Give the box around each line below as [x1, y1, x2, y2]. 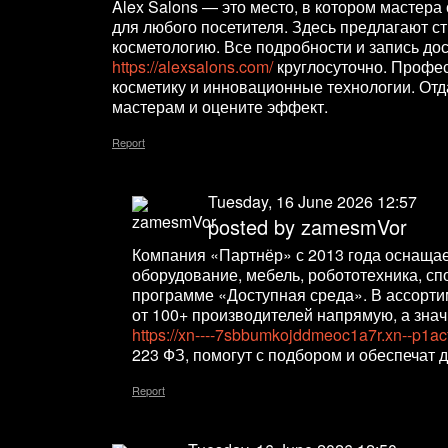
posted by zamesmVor [208, 212, 407, 242]
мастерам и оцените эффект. [112, 95, 328, 119]
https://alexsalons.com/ [112, 55, 273, 79]
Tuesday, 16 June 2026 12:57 [208, 190, 417, 214]
